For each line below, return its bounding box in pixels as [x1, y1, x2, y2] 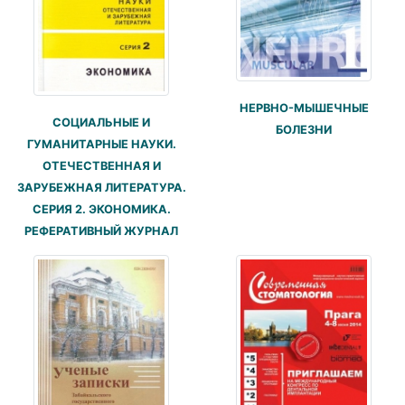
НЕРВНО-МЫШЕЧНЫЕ [239, 100, 369, 115]
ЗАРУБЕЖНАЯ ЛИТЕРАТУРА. [16, 180, 186, 194]
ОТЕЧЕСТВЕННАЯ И [42, 158, 161, 173]
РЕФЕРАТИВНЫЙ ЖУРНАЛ [24, 223, 178, 238]
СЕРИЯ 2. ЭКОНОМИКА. [32, 202, 171, 216]
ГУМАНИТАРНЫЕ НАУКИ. [26, 137, 176, 151]
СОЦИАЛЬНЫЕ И [52, 115, 150, 129]
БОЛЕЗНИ [276, 122, 332, 137]
